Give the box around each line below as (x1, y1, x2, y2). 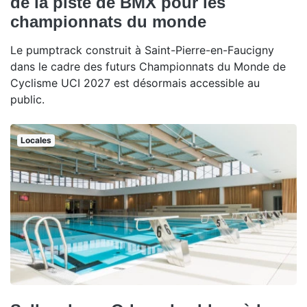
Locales (20, 134, 51, 145)
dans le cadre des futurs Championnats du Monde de (10, 59, 286, 73)
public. (10, 92, 45, 106)
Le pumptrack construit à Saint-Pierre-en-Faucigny (10, 42, 274, 57)
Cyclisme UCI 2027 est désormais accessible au (10, 75, 260, 90)
